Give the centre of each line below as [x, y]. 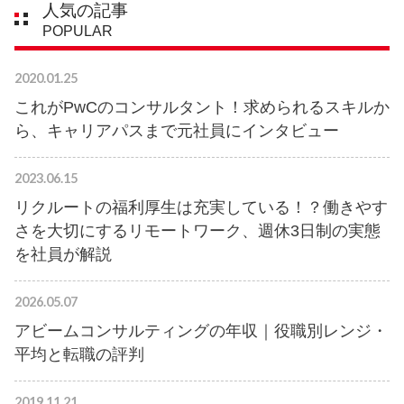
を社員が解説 [63, 255]
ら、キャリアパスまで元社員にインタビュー [177, 130]
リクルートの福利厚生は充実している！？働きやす [201, 208]
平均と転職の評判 [79, 355]
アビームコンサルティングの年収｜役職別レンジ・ [201, 331]
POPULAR [78, 31]
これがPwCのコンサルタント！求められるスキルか [202, 107]
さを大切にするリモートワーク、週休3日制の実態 [197, 231]
